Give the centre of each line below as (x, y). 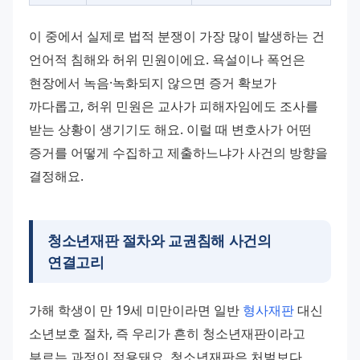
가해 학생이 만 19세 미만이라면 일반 (136, 310)
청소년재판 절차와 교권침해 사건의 (160, 240)
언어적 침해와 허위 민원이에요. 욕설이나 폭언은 (167, 59)
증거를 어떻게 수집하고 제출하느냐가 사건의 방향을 (178, 152)
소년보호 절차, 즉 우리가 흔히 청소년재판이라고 (167, 333)
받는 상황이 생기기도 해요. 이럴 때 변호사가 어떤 (170, 129)
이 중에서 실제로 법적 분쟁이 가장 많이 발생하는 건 (177, 36)
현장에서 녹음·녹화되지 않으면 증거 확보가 (153, 82)
